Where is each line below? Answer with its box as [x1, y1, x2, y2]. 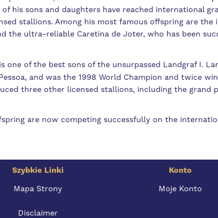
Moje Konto [158, 184, 202, 193]
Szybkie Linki [12, 165, 64, 175]
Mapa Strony [14, 184, 62, 193]
